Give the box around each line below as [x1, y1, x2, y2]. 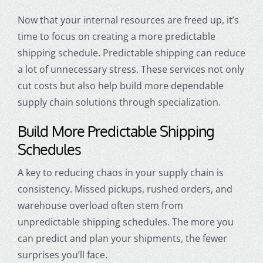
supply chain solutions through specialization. [17, 95, 221, 109]
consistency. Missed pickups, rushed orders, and [17, 182, 232, 195]
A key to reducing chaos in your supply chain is [17, 166, 224, 179]
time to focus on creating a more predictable [17, 29, 215, 43]
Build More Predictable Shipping [17, 121, 214, 140]
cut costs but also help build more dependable [17, 79, 224, 92]
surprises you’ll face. [17, 248, 107, 261]
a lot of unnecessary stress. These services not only [17, 62, 244, 76]
